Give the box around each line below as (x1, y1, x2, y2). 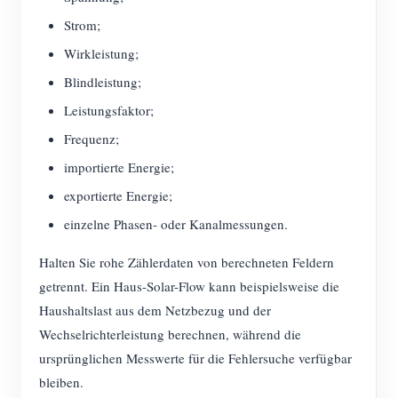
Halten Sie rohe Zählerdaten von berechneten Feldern (39, 253, 334, 271)
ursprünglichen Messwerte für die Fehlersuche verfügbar (39, 349, 352, 367)
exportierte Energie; (64, 187, 172, 204)
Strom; (64, 16, 100, 34)
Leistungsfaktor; (64, 101, 154, 119)
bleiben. (39, 373, 84, 391)
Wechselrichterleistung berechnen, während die (39, 325, 301, 343)
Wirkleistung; (64, 44, 139, 62)
